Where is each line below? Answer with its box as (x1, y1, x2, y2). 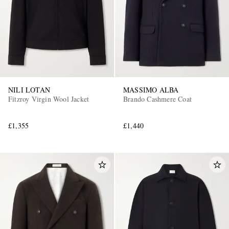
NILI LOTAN (8, 84, 50, 95)
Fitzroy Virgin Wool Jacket (8, 94, 89, 104)
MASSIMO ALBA (123, 84, 179, 95)
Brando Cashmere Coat (123, 94, 192, 104)
